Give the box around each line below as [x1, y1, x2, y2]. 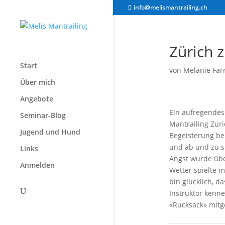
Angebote [20, 94, 53, 103]
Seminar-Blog [20, 110, 66, 120]
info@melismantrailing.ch [134, 3, 207, 12]
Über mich [20, 77, 55, 87]
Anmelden [20, 160, 55, 170]
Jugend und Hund [20, 127, 80, 137]
